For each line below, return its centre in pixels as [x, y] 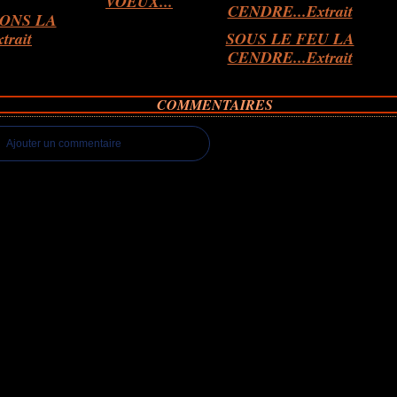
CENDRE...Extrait [290, 57]
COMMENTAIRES [214, 105]
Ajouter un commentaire [64, 144]
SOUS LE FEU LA [290, 39]
